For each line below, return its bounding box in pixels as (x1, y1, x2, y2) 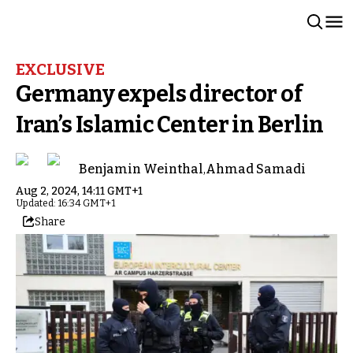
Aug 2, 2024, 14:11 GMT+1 (16, 184, 143, 198)
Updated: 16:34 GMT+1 (16, 198, 115, 209)
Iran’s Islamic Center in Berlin (16, 111, 324, 139)
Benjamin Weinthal (79, 161, 203, 176)
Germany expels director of (16, 80, 303, 108)
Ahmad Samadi (206, 161, 306, 176)
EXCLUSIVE (16, 60, 105, 79)
